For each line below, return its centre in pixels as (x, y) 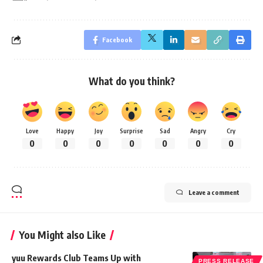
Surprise (131, 130)
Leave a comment (214, 192)
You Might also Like (62, 235)
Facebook (117, 39)
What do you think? (131, 81)
